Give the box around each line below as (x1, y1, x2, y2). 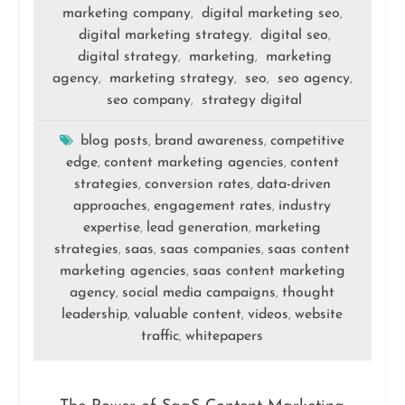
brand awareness (155, 134, 265, 149)
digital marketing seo (201, 6, 340, 22)
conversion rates (144, 177, 250, 193)
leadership (61, 307, 128, 323)
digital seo (259, 28, 328, 43)
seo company (107, 93, 192, 108)
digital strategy (77, 50, 178, 65)
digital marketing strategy (78, 28, 250, 43)
